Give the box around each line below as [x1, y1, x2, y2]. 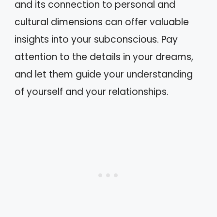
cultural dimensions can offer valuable [15, 15, 189, 29]
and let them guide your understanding [15, 68, 193, 81]
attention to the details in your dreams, [15, 50, 193, 63]
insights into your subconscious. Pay [15, 33, 178, 46]
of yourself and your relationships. [15, 85, 169, 98]
